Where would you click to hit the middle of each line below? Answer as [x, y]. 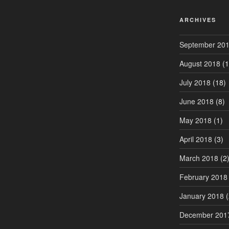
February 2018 [203, 177]
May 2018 [195, 120]
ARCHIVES [198, 19]
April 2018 [196, 139]
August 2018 [200, 63]
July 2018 [195, 82]
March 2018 [199, 158]
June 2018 [196, 101]
